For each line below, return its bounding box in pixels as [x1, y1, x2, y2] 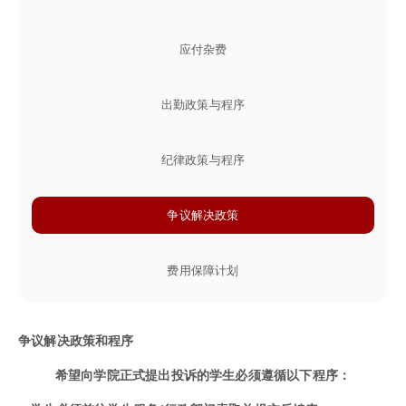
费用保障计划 [167, 263, 239, 277]
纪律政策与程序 [160, 152, 246, 167]
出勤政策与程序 [160, 97, 246, 111]
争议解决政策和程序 [18, 332, 134, 349]
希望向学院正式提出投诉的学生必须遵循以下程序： [54, 366, 352, 383]
